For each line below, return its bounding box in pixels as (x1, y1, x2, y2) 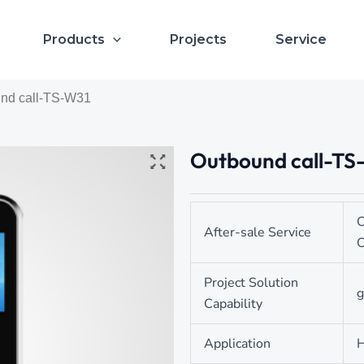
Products (43, 32, 106, 47)
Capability (204, 295, 262, 313)
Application (204, 335, 271, 353)
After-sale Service (204, 223, 311, 241)
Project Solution (204, 274, 298, 292)
